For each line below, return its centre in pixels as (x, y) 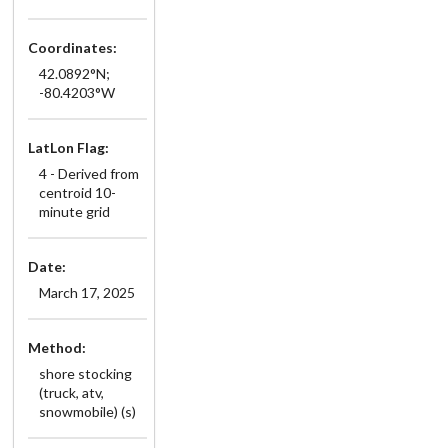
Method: (57, 347)
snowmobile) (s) (87, 411)
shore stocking (85, 373)
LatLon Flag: (68, 147)
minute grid (74, 211)
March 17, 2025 (86, 292)
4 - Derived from (88, 173)
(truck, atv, (71, 392)
